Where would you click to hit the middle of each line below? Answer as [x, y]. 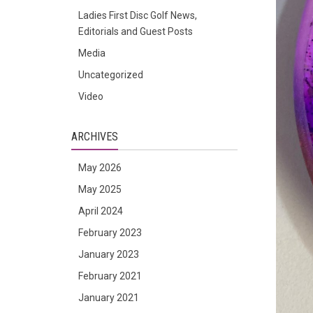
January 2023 [109, 254]
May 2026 [100, 168]
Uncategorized [111, 75]
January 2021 [109, 298]
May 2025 [100, 189]
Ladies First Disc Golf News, [138, 15]
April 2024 [101, 211]
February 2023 [110, 233]
